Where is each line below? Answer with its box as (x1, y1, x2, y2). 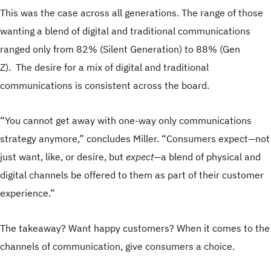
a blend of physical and (161, 151, 261, 163)
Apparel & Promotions (92, 56, 169, 66)
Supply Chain (113, 36, 158, 46)
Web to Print (114, 16, 157, 26)
